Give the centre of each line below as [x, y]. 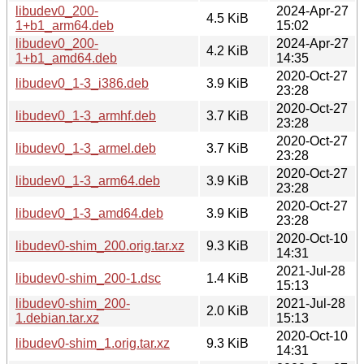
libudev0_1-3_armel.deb [86, 148]
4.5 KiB [227, 18]
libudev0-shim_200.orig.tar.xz [100, 245]
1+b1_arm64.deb [65, 25]
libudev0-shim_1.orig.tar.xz [93, 343]
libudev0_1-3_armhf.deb [86, 115]
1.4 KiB [227, 278]
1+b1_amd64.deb [66, 58]
